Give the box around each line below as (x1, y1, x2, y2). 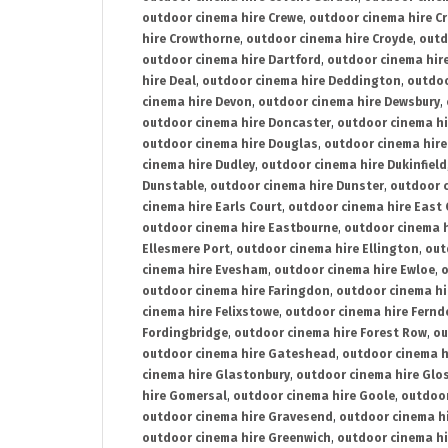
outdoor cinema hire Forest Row (234, 326, 427, 341)
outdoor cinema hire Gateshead (142, 347, 336, 362)
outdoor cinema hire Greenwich (142, 431, 331, 446)
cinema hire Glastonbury (142, 368, 290, 383)
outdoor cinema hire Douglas (142, 137, 318, 152)
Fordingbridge (142, 326, 228, 341)
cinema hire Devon (142, 95, 252, 110)
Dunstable (142, 179, 204, 194)
